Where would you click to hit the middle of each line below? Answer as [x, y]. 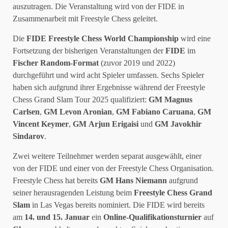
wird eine [195, 38]
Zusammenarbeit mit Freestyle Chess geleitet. [85, 19]
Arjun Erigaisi [113, 124]
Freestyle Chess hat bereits [56, 180]
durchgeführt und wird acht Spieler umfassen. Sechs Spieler [108, 75]
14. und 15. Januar [57, 217]
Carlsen [26, 112]
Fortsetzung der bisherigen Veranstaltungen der [89, 51]
